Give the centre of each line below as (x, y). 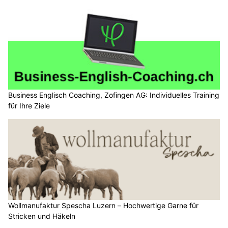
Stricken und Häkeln (42, 216)
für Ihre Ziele (29, 106)
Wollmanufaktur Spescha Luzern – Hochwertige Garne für (103, 206)
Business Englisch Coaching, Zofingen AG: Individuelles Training (114, 95)
